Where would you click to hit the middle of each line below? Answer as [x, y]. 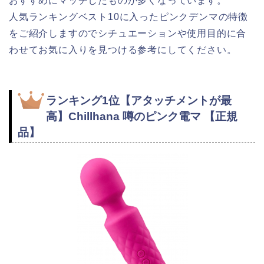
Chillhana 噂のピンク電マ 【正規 [153, 117]
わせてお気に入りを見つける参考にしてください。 [123, 49]
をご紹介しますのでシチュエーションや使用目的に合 [128, 33]
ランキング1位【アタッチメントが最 [139, 101]
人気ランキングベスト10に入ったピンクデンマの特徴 [129, 16]
